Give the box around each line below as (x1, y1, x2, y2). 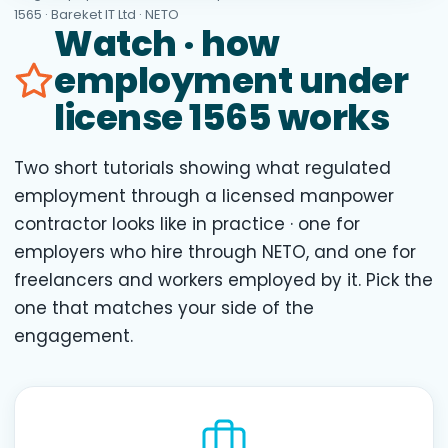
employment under (54, 55, 408, 107)
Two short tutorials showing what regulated (14, 156, 391, 181)
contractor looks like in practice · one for (14, 212, 360, 237)
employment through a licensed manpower (14, 184, 394, 209)
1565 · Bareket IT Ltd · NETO (14, 5, 179, 25)
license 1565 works (54, 92, 389, 144)
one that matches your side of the (14, 296, 314, 321)
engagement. (14, 324, 133, 349)
